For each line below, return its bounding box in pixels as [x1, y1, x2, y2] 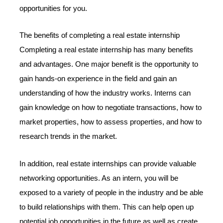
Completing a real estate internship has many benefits [19, 46, 194, 54]
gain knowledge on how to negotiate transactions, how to [19, 104, 202, 112]
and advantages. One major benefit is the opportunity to [19, 60, 199, 69]
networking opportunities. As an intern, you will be [19, 174, 179, 182]
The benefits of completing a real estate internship [19, 31, 180, 40]
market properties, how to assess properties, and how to [19, 118, 202, 126]
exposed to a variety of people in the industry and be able [19, 188, 204, 197]
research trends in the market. [19, 132, 117, 141]
